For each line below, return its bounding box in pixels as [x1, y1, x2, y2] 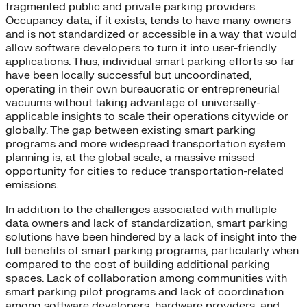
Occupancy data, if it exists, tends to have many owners [5, 13, 291, 27]
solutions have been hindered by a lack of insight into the [5, 230, 297, 244]
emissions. [5, 177, 58, 192]
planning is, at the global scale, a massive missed [5, 150, 255, 164]
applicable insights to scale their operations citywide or [5, 109, 288, 123]
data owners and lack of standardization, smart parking [5, 216, 288, 230]
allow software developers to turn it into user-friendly [5, 40, 277, 55]
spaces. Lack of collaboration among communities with [5, 271, 287, 285]
